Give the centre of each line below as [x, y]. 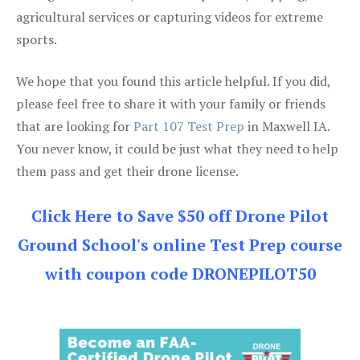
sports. [37, 39]
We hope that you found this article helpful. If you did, [173, 81]
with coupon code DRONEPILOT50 [180, 273]
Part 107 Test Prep [189, 126]
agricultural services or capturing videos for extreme [170, 16]
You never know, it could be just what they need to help [177, 148]
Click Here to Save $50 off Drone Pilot [180, 215]
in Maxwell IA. [287, 126]
